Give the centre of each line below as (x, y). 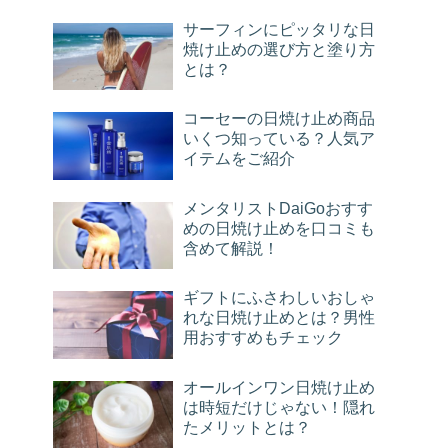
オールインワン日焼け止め (279, 387)
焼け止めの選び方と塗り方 (279, 49)
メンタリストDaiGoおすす (278, 208)
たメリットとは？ (247, 427)
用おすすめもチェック (263, 338)
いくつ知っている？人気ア (279, 139)
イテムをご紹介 (239, 159)
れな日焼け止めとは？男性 (279, 318)
